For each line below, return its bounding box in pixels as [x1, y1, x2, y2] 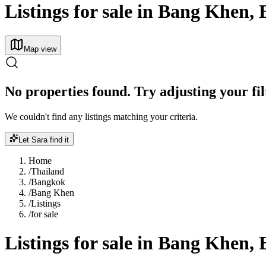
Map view [24, 44, 56, 53]
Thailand [31, 166, 64, 176]
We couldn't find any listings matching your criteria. [5, 111, 198, 122]
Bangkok [31, 176, 65, 187]
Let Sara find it [18, 135, 69, 144]
